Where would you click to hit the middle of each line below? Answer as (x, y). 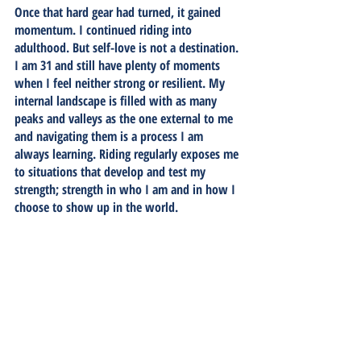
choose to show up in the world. (98, 207)
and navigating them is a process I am (110, 136)
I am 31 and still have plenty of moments (119, 65)
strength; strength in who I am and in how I (127, 189)
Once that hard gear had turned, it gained (119, 12)
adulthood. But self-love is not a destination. (128, 47)
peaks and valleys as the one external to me (125, 118)
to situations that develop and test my (112, 171)
